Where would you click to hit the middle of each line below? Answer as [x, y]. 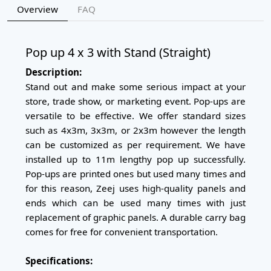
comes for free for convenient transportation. [122, 232]
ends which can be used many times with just [135, 203]
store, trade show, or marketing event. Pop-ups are [135, 101]
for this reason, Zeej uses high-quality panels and [135, 188]
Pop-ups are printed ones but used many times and [135, 174]
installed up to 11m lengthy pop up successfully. [135, 159]
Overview [38, 9]
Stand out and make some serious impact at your [135, 87]
